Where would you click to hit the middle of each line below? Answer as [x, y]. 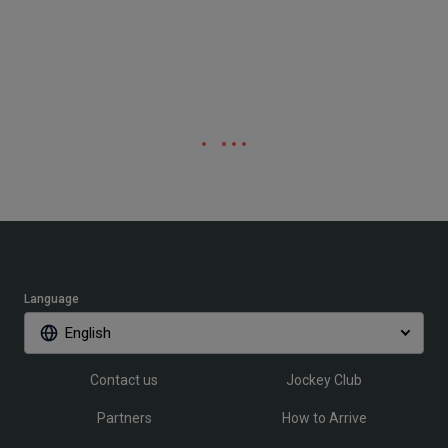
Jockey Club [324, 379]
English [88, 332]
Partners [124, 417]
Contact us [124, 379]
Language [51, 298]
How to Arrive [324, 417]
